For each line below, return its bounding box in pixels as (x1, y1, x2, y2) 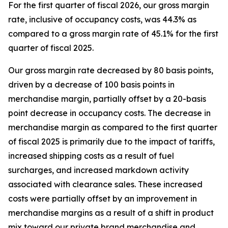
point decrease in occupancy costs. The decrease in (8, 108, 211, 119)
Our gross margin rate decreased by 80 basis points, (8, 65, 213, 76)
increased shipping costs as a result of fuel (8, 151, 174, 161)
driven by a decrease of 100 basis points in (8, 79, 175, 90)
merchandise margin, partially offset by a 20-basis (8, 94, 206, 104)
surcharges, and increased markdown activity (8, 165, 189, 176)
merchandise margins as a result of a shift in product (8, 208, 214, 218)
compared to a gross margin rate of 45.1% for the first (8, 28, 218, 39)
